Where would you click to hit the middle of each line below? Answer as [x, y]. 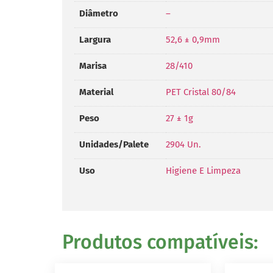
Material [96, 92]
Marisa [93, 66]
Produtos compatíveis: [160, 242]
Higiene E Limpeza [203, 170]
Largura [95, 39]
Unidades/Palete [114, 144]
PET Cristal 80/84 [201, 92]
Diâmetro [99, 13]
